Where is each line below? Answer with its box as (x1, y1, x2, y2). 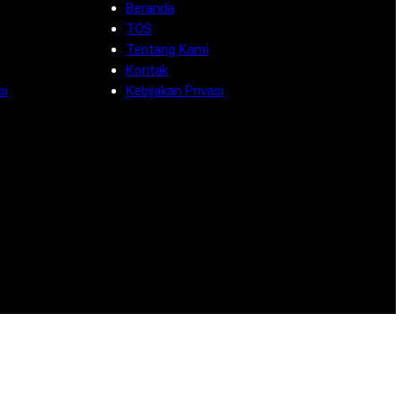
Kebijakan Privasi (126, 83, 224, 100)
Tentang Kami (126, 41, 209, 58)
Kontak (126, 62, 168, 79)
